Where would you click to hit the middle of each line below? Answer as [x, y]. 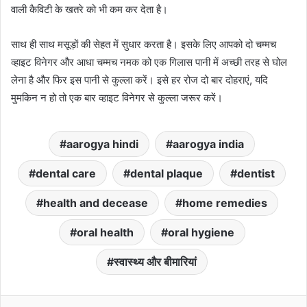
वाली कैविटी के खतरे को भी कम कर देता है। [89, 10]
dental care [66, 174]
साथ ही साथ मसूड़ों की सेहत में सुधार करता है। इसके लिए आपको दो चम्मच [144, 45]
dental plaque [167, 174]
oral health [105, 233]
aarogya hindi [102, 144]
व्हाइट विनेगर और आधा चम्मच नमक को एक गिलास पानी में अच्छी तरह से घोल [149, 62]
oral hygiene [201, 233]
